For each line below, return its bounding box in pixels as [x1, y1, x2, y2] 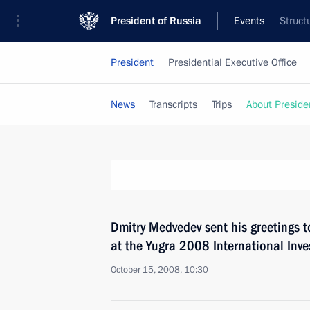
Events [234, 14, 264, 28]
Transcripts [149, 98, 197, 111]
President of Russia [111, 14, 201, 28]
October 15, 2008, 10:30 [111, 264, 208, 276]
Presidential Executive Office [168, 55, 297, 69]
